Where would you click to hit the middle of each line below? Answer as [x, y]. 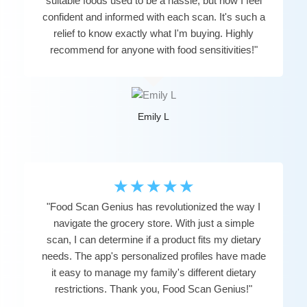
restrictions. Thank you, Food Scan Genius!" [153, 288]
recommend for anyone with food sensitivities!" [153, 49]
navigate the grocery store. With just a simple [153, 223]
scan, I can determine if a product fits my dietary [153, 239]
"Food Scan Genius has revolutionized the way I [153, 206]
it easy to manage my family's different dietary [153, 272]
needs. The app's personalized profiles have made [153, 256]
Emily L [153, 116]
